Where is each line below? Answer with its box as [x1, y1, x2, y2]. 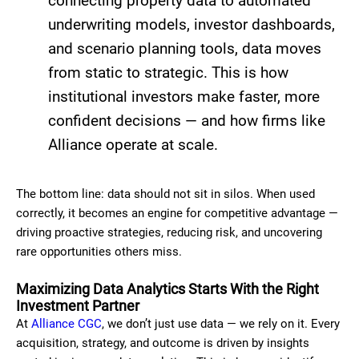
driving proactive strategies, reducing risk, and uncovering [16, 225, 322, 240]
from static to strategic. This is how [48, 63, 288, 82]
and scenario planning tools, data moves [48, 39, 321, 58]
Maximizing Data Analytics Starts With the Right [16, 280, 319, 297]
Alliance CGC [31, 317, 102, 331]
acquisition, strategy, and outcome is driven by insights [16, 336, 309, 350]
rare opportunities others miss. [16, 244, 182, 259]
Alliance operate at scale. [48, 135, 218, 154]
